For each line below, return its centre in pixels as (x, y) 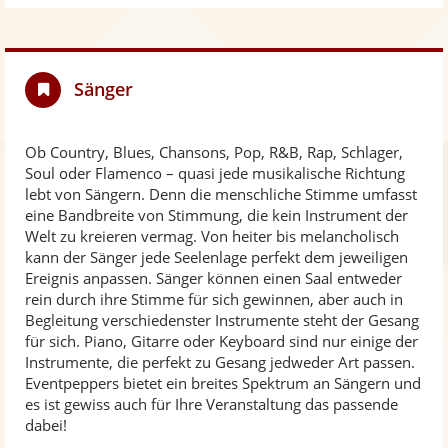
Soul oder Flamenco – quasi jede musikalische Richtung (215, 173)
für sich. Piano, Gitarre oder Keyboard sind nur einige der (221, 341)
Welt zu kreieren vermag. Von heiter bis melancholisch (212, 236)
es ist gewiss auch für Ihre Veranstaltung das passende (211, 404)
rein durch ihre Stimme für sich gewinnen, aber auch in (214, 299)
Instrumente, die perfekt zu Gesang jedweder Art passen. (220, 362)
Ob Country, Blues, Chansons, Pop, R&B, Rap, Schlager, (214, 152)
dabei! (46, 425)
